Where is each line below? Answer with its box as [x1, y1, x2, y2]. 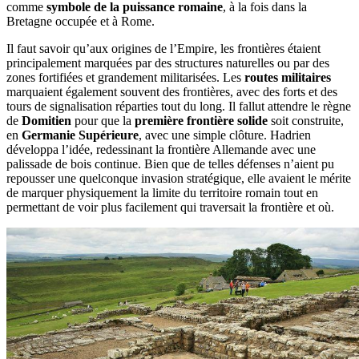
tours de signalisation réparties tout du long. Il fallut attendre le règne [6, 99, 351, 113]
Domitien [22, 114, 71, 127]
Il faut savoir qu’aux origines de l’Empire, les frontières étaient [6, 42, 321, 55]
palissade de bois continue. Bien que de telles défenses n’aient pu [6, 157, 334, 171]
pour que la [71, 114, 135, 127]
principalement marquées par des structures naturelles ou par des [6, 56, 329, 70]
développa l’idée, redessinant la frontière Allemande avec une [6, 143, 316, 156]
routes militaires [244, 71, 331, 84]
